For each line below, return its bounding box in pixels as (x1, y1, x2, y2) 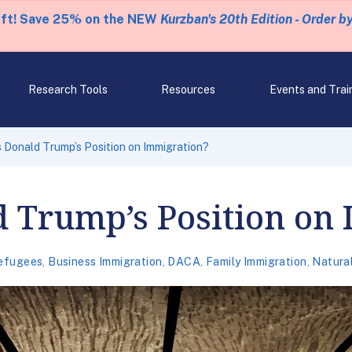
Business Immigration (48, 255, 163, 268)
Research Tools (27, 83, 108, 96)
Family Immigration (205, 255, 307, 268)
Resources (161, 83, 216, 96)
